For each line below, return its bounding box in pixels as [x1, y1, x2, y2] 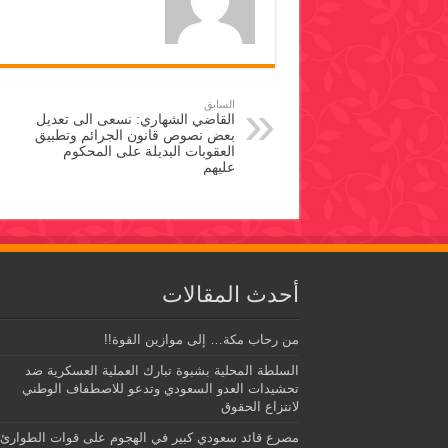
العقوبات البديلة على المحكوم [62, 143, 235, 160]
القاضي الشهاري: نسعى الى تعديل [35, 111, 235, 128]
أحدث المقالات [161, 282, 299, 308]
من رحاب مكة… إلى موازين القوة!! [103, 332, 299, 348]
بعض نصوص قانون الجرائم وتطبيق [34, 127, 235, 144]
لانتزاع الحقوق [220, 399, 299, 415]
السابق [203, 98, 235, 111]
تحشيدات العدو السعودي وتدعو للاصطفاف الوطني [21, 381, 299, 397]
